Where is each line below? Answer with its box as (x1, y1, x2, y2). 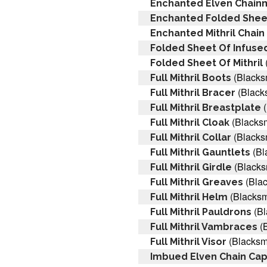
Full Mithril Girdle (150, 161, 232, 173)
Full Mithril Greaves (150, 176, 243, 188)
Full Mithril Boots (150, 72, 231, 83)
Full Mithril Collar (150, 131, 231, 143)
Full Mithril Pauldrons (150, 206, 252, 218)
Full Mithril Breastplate (150, 101, 261, 113)
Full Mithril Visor (150, 235, 226, 247)
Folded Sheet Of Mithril (150, 57, 263, 69)
